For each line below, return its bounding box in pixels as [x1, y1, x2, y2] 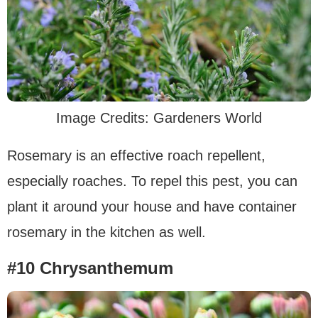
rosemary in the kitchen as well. [7, 224, 206, 241]
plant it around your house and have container [7, 199, 297, 215]
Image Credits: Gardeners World [56, 110, 262, 126]
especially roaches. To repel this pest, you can [7, 173, 297, 190]
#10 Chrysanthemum [7, 258, 173, 278]
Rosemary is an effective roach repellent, [7, 148, 265, 164]
